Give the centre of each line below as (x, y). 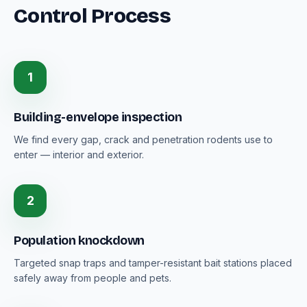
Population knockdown (79, 241)
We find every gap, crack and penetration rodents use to (143, 139)
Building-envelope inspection (98, 117)
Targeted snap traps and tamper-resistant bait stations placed (153, 263)
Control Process (92, 16)
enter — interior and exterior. (79, 155)
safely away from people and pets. (93, 278)
